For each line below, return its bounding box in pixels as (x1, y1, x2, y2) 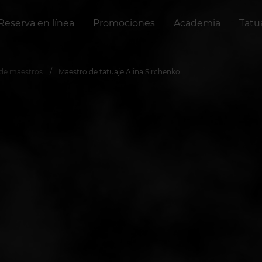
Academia (173, 18, 220, 29)
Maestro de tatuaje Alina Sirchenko (58, 67, 180, 76)
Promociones (92, 18, 155, 29)
